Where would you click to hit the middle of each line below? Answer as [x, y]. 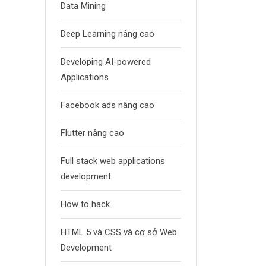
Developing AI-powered [106, 62]
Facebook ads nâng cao [107, 105]
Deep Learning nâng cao [107, 34]
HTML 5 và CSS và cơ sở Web [119, 232]
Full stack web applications [113, 161]
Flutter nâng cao [92, 133]
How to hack [85, 204]
